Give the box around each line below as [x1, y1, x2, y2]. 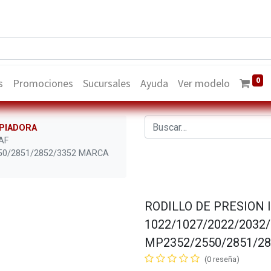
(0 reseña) [204, 255, 240, 264]
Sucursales [83, 76, 131, 91]
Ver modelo [178, 76, 230, 91]
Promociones [13, 76, 74, 91]
